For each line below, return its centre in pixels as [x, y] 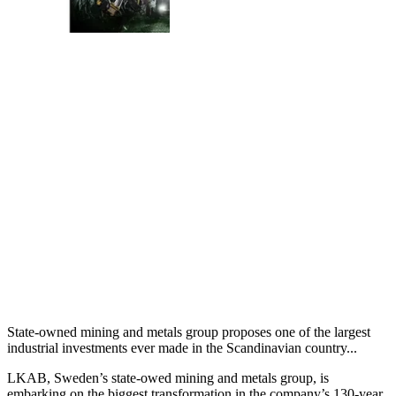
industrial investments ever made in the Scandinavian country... [182, 347]
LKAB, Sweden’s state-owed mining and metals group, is [168, 377]
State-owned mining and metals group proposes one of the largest [189, 331]
